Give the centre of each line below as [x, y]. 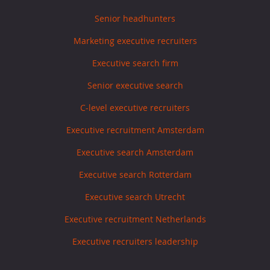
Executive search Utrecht [135, 197]
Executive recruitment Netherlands [135, 219]
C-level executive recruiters [135, 108]
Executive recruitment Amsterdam [135, 130]
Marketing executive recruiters [135, 41]
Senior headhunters [135, 19]
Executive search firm [135, 63]
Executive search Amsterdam [135, 152]
